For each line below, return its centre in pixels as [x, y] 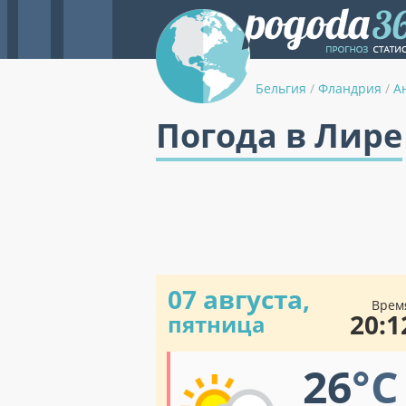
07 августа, [239, 299]
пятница [217, 324]
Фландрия [350, 88]
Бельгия [281, 88]
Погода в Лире [279, 135]
